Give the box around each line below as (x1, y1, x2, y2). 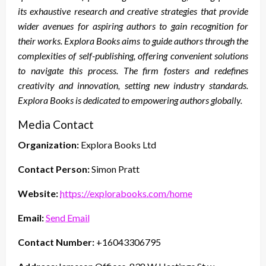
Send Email (46, 211, 90, 223)
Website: (18, 187, 58, 199)
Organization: (18, 138, 79, 150)
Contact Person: (18, 163, 90, 175)
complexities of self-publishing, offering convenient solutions (18, 49, 248, 61)
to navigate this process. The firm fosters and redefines (18, 64, 248, 76)
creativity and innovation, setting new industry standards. (18, 79, 248, 91)
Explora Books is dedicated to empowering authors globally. (18, 94, 242, 106)
